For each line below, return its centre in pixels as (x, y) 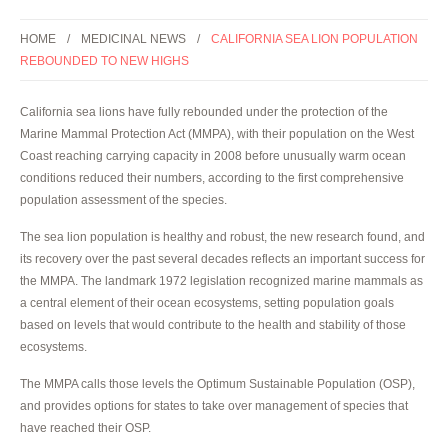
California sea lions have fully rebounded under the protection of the (204, 111)
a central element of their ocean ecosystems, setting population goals (207, 302)
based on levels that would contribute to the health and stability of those (213, 324)
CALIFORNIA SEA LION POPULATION (314, 38)
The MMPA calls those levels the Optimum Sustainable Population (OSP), (217, 383)
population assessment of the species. (123, 199)
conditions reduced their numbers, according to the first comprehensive (212, 177)
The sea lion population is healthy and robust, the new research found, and (222, 236)
